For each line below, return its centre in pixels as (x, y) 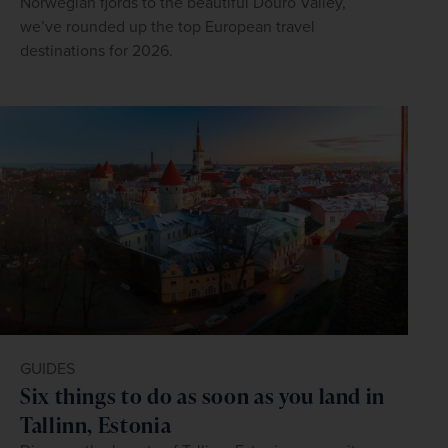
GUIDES (47, 368)
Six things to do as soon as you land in (203, 395)
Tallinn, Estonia (96, 424)
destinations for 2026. (96, 51)
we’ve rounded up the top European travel (167, 27)
